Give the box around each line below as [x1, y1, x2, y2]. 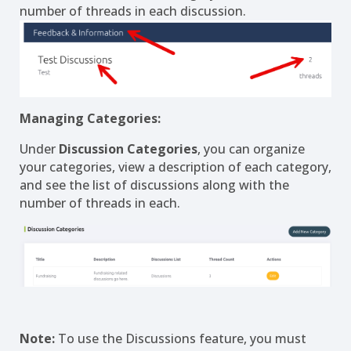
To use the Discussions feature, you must [55, 329, 306, 347]
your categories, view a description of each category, [20, 158, 331, 176]
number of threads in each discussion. [20, 2, 246, 20]
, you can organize [197, 140, 305, 158]
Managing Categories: [20, 110, 161, 128]
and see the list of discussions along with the [20, 176, 289, 194]
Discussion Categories [59, 140, 197, 158]
